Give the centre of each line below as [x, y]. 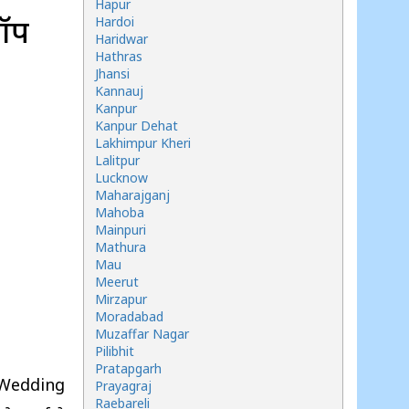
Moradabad [129, 316]
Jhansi [112, 73]
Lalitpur [117, 160]
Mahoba [120, 212]
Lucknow [121, 178]
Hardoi [115, 21]
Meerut [117, 282]
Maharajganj [132, 195]
